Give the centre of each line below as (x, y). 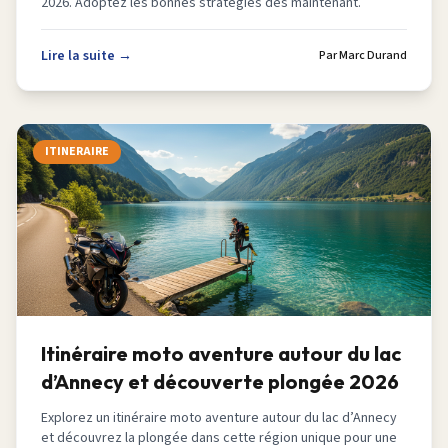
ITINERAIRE (77, 151)
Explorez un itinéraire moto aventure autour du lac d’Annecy (219, 418)
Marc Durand (373, 55)
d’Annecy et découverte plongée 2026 (220, 381)
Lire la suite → (86, 56)
